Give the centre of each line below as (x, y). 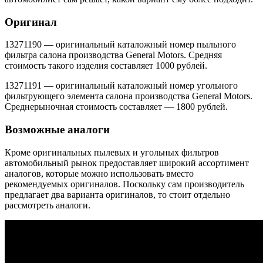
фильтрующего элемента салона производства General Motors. (129, 96)
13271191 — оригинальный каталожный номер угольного (121, 86)
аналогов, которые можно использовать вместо (99, 173)
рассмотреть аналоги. (48, 205)
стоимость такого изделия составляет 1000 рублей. (106, 66)
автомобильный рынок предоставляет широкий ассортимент (127, 163)
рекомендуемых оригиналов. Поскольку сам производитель (124, 184)
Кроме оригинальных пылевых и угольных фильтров (112, 152)
